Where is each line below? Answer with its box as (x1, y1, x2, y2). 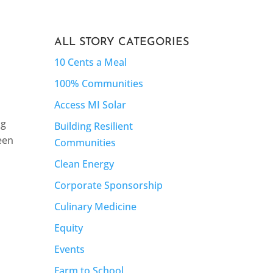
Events (54, 242, 85, 256)
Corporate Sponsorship (54, 178, 163, 192)
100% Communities (54, 76, 144, 90)
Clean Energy (54, 157, 115, 171)
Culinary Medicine (54, 199, 137, 213)
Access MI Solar (54, 97, 127, 112)
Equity (54, 221, 83, 235)
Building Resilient (54, 119, 133, 133)
